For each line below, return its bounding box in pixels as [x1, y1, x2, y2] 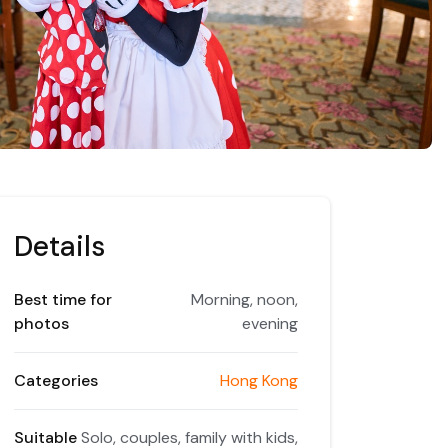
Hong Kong [220, 369, 298, 391]
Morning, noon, [191, 288, 298, 310]
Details [14, 227, 105, 265]
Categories [14, 369, 98, 391]
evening [242, 312, 298, 334]
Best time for [14, 288, 112, 310]
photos [14, 312, 69, 334]
